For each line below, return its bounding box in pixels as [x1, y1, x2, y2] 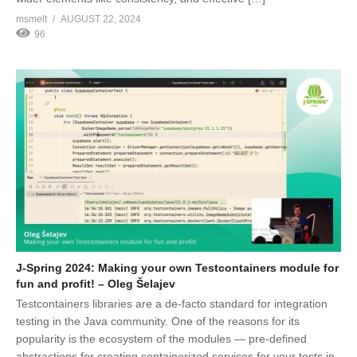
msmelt [16, 13, 47, 25]
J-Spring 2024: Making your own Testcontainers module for [16, 261, 339, 275]
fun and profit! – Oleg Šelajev [16, 277, 175, 291]
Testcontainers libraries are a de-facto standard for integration [16, 297, 328, 311]
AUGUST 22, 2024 [61, 13, 141, 25]
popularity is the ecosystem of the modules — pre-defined [16, 332, 307, 346]
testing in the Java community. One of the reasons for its [16, 315, 300, 328]
